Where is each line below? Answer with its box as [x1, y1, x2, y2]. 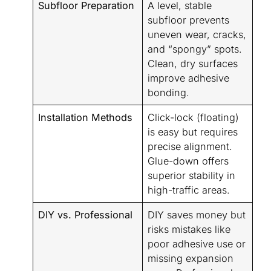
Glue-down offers [148, 154, 229, 167]
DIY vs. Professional [38, 208, 133, 221]
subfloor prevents [148, 13, 230, 26]
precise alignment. [148, 140, 233, 152]
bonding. [148, 86, 190, 99]
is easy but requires [148, 125, 238, 138]
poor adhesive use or [148, 237, 246, 250]
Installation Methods [38, 111, 133, 123]
